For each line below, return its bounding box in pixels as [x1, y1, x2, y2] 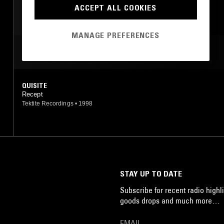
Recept [22, 90, 43, 98]
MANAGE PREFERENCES [71, 30, 159, 40]
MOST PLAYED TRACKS [22, 46, 110, 57]
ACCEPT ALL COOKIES [74, 2, 156, 12]
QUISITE [22, 80, 47, 90]
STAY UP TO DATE [120, 168, 182, 178]
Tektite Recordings [22, 99, 73, 107]
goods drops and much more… [120, 195, 220, 205]
